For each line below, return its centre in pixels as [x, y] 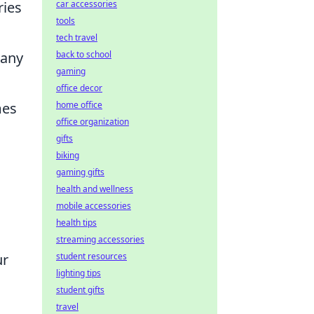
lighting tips [78, 273]
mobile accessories [94, 206]
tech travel [77, 37]
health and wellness [95, 189]
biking [68, 155]
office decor [79, 88]
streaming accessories [100, 239]
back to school [84, 54]
